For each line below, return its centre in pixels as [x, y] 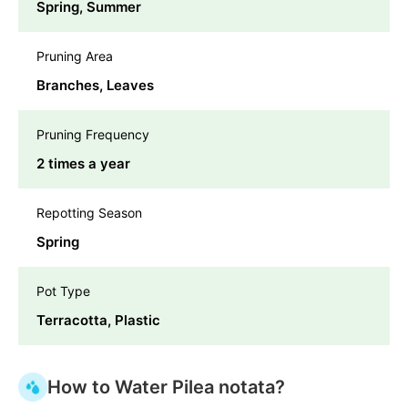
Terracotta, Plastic [98, 321]
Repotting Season [89, 213]
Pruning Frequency [93, 135]
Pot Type [63, 291]
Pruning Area [75, 56]
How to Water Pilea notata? [166, 388]
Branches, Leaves [95, 86]
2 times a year [83, 164]
